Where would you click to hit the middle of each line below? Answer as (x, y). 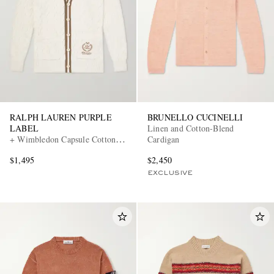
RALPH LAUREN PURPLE (61, 117)
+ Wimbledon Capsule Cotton (63, 139)
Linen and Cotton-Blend (191, 128)
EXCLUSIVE (170, 173)
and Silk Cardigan (42, 150)
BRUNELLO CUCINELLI (195, 117)
